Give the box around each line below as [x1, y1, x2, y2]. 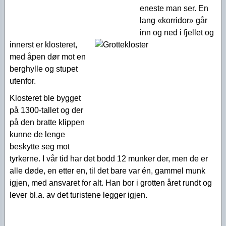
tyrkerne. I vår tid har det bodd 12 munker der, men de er [10, 154, 208, 163]
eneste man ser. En [140, 4, 208, 13]
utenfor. [10, 77, 36, 85]
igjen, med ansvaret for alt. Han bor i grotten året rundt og [10, 179, 212, 187]
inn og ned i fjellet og [140, 28, 214, 37]
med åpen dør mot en [10, 52, 86, 61]
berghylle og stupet [10, 65, 78, 73]
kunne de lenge [10, 130, 65, 139]
